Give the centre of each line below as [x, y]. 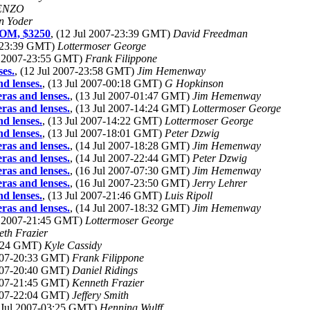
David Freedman [210, 34]
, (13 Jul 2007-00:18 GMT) [103, 83]
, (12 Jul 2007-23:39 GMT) [112, 34]
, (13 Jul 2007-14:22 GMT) [103, 121]
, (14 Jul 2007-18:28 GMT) [131, 146]
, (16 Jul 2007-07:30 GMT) [131, 171]
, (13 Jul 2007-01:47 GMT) [131, 96]
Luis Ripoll [189, 195]
